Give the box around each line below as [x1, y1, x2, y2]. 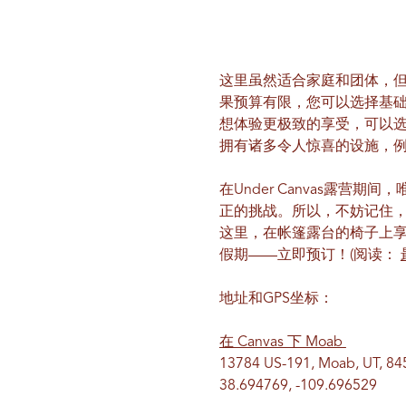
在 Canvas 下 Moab [218, 334, 346, 350]
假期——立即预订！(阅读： [218, 247, 401, 263]
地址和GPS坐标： [218, 291, 333, 306]
